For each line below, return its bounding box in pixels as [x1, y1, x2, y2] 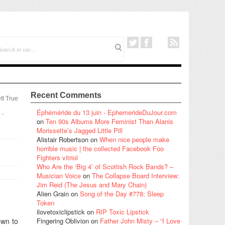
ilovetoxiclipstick [37, 206, 85, 216]
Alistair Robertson [37, 134, 88, 144]
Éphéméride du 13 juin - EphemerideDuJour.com [37, 107, 177, 117]
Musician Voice [37, 170, 81, 180]
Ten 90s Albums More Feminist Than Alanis [46, 116, 173, 126]
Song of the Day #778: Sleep [80, 188, 164, 198]
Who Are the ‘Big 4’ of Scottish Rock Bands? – [37, 161, 173, 171]
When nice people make [99, 134, 169, 144]
